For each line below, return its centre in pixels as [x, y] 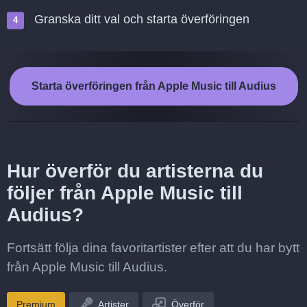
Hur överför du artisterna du [135, 171]
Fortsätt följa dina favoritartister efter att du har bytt [153, 248]
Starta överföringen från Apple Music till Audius [153, 86]
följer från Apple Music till [125, 193]
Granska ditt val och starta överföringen [142, 19]
